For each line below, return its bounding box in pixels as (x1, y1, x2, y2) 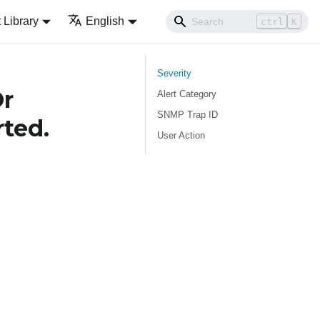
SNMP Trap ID (157, 109, 218, 120)
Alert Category (157, 89, 216, 99)
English (86, 15, 125, 27)
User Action (157, 130, 205, 141)
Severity (157, 68, 191, 79)
